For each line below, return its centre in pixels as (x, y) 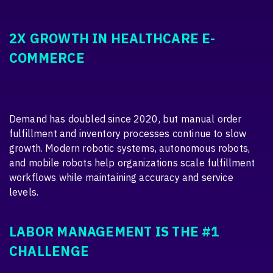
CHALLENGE (49, 251)
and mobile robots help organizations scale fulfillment (132, 162)
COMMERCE (47, 58)
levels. (24, 192)
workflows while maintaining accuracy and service (121, 177)
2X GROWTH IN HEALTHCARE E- (112, 38)
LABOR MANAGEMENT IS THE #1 (114, 232)
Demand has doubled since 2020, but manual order (126, 119)
